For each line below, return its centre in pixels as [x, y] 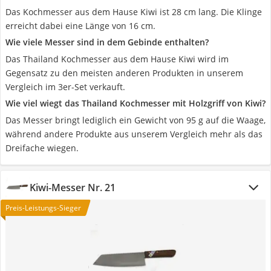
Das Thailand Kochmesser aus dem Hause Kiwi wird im [117, 59]
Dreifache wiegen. [42, 148]
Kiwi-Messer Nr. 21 [73, 188]
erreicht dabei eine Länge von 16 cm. [80, 26]
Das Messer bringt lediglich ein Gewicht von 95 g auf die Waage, [135, 120]
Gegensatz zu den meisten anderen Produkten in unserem [124, 73]
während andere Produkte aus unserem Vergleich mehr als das [134, 134]
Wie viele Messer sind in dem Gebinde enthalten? [107, 42]
